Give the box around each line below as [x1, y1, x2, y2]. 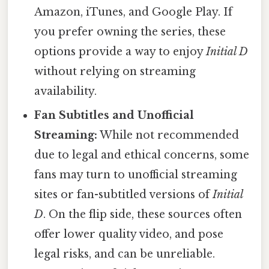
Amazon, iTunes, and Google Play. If [34, 5, 233, 19]
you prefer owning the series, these [34, 25, 226, 38]
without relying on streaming [34, 64, 196, 78]
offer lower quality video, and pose [34, 227, 224, 241]
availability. [34, 84, 97, 98]
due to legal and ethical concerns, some [34, 148, 250, 162]
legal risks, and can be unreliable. [34, 247, 216, 261]
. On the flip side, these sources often [43, 207, 243, 221]
